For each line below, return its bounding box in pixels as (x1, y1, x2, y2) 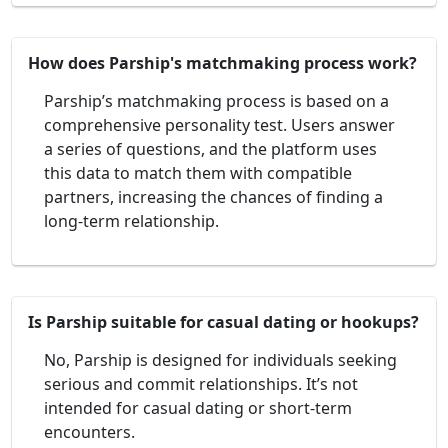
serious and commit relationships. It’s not (44, 372, 358, 395)
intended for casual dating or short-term (44, 396, 352, 419)
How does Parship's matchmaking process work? (28, 51, 417, 74)
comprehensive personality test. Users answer (44, 113, 395, 136)
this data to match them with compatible (44, 161, 352, 184)
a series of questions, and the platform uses (44, 137, 377, 160)
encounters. (44, 420, 135, 443)
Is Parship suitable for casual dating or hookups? (28, 310, 419, 333)
